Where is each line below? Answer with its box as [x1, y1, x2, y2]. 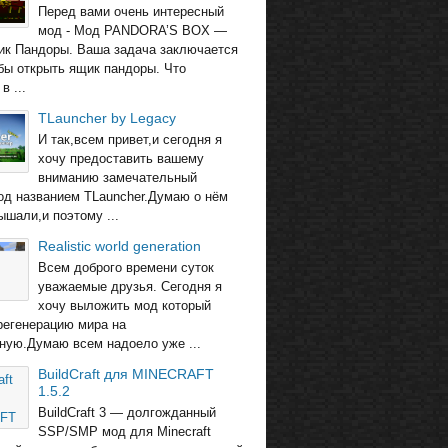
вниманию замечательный [38, 169, 198, 185]
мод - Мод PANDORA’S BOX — [38, 22, 228, 38]
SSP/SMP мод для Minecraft [38, 423, 212, 439]
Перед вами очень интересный [38, 3, 225, 19]
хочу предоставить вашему [38, 150, 205, 166]
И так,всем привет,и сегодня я [38, 131, 223, 147]
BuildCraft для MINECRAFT [38, 365, 215, 382]
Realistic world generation [38, 237, 202, 254]
